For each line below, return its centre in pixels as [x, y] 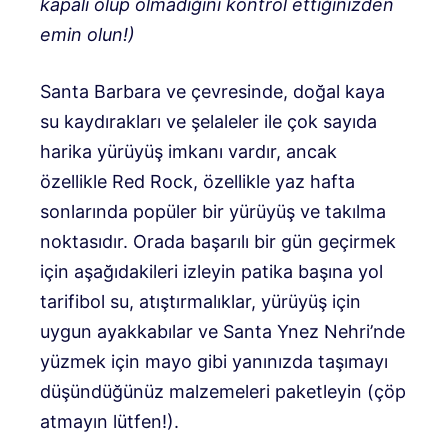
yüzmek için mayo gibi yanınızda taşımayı [214, 361]
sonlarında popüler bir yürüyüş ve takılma [213, 211]
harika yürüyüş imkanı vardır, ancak [188, 151]
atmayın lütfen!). [109, 421]
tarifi [59, 301]
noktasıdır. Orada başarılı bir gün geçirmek [218, 241]
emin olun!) [87, 34]
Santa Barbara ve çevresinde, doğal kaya [212, 91]
